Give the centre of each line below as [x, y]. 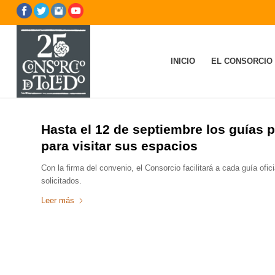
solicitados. [61, 181]
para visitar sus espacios [119, 146]
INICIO [183, 61]
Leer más [58, 201]
